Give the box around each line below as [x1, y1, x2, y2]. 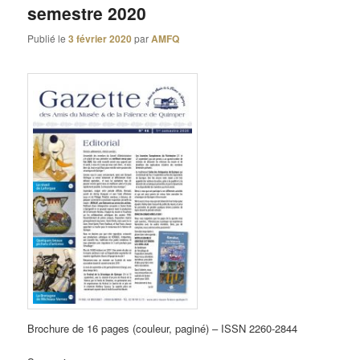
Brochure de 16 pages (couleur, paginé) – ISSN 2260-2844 [27, 320, 298, 336]
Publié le [27, 31, 69, 45]
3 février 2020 [68, 31, 133, 46]
